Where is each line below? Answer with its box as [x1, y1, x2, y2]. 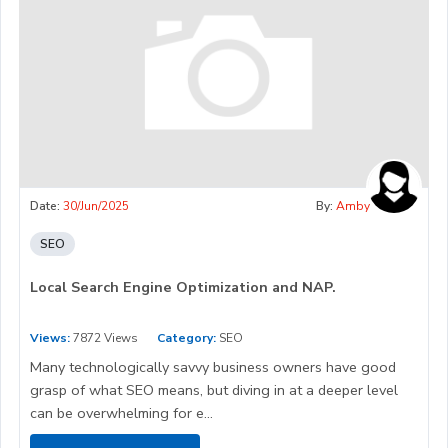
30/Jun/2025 [63, 198, 129, 215]
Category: [157, 330, 216, 347]
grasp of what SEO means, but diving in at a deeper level [30, 380, 398, 401]
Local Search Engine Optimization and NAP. [30, 277, 336, 298]
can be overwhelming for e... [30, 403, 213, 424]
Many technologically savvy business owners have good [30, 357, 396, 378]
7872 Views [70, 330, 138, 347]
